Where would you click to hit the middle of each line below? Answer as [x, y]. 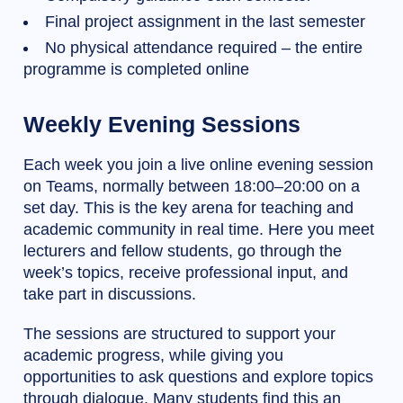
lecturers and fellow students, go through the [183, 251]
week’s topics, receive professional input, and [186, 273]
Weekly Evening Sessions [162, 125]
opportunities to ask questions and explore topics [198, 377]
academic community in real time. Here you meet [199, 230]
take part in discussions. [110, 295]
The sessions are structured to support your [179, 334]
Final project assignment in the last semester [205, 22]
